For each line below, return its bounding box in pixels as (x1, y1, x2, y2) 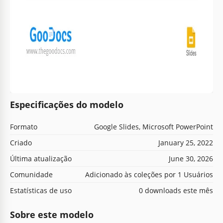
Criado (10, 137, 32, 147)
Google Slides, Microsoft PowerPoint (94, 121, 213, 131)
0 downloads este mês (139, 185, 213, 195)
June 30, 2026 (169, 153, 213, 163)
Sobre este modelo (10, 208, 94, 221)
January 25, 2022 (158, 137, 213, 147)
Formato (10, 121, 37, 131)
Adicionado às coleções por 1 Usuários (85, 169, 213, 179)
